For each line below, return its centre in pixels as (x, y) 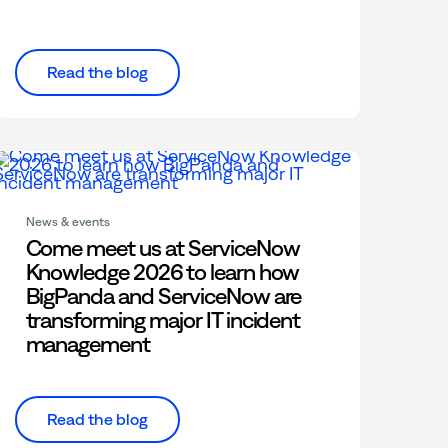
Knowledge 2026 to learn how (162, 272)
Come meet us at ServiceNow (162, 248)
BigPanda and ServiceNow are (163, 296)
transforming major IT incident (163, 320)
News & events (67, 222)
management (88, 344)
